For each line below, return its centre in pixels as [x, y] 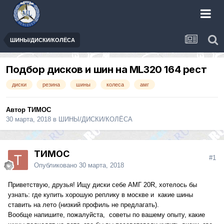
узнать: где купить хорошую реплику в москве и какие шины [100, 195]
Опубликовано [56, 165]
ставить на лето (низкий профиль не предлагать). [83, 205]
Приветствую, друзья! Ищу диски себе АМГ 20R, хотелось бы [102, 185]
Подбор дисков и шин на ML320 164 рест [106, 70]
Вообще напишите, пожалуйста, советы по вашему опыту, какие [106, 215]
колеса [115, 85]
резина [51, 85]
